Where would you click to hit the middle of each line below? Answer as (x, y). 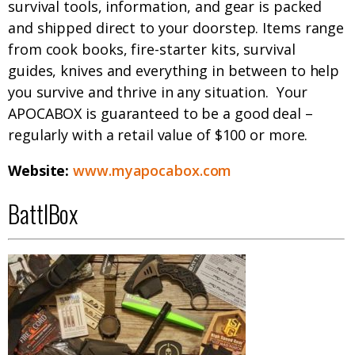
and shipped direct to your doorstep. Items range (176, 28)
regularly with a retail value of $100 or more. (158, 135)
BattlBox (43, 214)
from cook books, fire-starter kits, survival (152, 50)
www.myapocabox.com (153, 171)
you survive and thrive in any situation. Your (158, 92)
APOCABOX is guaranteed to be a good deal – (160, 114)
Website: (41, 171)
